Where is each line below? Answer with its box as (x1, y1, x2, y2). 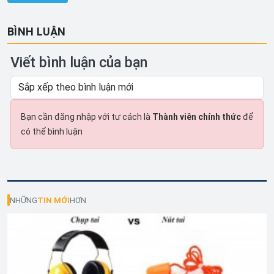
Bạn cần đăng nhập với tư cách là (21, 112, 152, 122)
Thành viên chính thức (152, 112, 241, 122)
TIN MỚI (37, 195, 70, 205)
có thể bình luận (21, 127, 83, 137)
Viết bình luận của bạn (10, 54, 147, 72)
